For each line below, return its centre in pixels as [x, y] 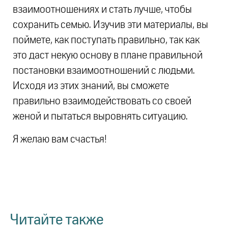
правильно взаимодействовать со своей [102, 102]
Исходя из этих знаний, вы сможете [91, 86]
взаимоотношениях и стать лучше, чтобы [102, 10]
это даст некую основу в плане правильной [108, 56]
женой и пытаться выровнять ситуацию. [100, 117]
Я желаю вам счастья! [60, 139]
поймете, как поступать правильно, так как [106, 40]
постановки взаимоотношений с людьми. [104, 71]
